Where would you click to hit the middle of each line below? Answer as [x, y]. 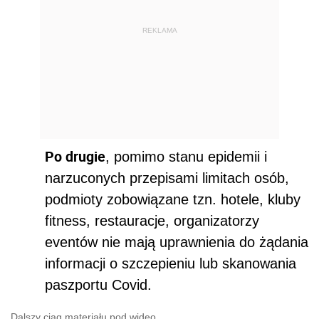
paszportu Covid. [98, 285]
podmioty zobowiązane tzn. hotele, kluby [173, 200]
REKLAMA [159, 30]
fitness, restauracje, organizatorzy [152, 221]
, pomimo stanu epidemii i [186, 157]
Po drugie [75, 157]
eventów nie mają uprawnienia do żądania [177, 242]
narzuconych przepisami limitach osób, [167, 178]
